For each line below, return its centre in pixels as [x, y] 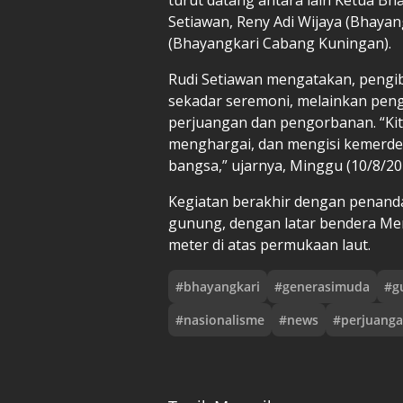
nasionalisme [224, 319]
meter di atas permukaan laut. [269, 244]
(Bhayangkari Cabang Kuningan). [280, 43]
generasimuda [326, 286]
